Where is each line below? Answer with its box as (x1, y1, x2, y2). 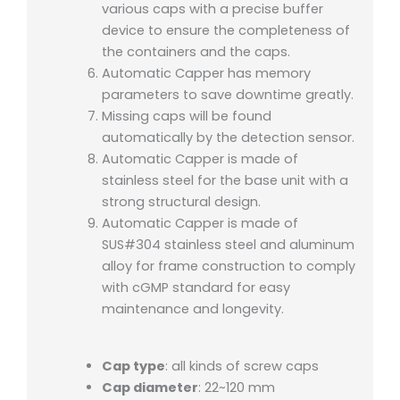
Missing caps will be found (101, 107, 271, 126)
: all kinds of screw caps (164, 357, 319, 376)
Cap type (101, 357, 165, 376)
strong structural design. (101, 193, 261, 212)
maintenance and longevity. (101, 300, 284, 319)
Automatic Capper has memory (101, 64, 311, 83)
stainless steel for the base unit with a (101, 171, 348, 190)
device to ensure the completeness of (101, 21, 350, 40)
